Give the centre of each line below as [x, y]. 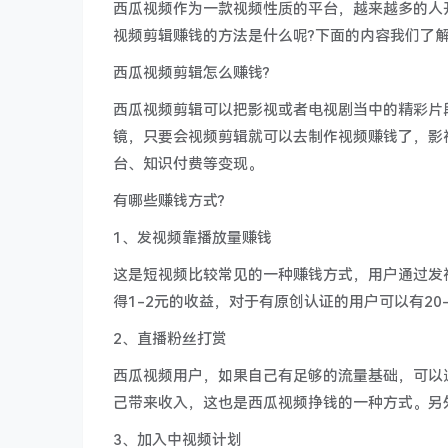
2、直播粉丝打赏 [170, 339]
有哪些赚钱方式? [169, 201]
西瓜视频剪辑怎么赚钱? [191, 73]
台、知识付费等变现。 [188, 164]
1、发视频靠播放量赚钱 [192, 238]
